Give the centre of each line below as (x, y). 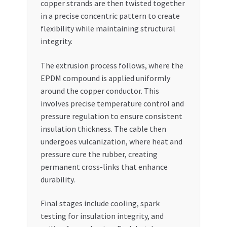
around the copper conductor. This (100, 90)
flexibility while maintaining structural (108, 28)
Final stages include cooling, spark (100, 203)
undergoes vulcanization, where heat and (111, 141)
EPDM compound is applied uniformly (105, 78)
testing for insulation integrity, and (102, 216)
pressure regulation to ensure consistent (111, 116)
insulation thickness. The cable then (103, 128)
